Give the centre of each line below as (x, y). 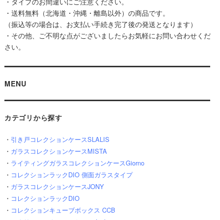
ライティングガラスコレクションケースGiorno (77, 163)
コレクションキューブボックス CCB (63, 210)
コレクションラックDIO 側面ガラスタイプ (71, 175)
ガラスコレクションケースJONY (57, 187)
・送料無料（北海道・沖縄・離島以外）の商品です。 (87, 13)
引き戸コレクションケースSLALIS (60, 139)
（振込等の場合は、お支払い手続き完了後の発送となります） (100, 24)
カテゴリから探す (33, 118)
